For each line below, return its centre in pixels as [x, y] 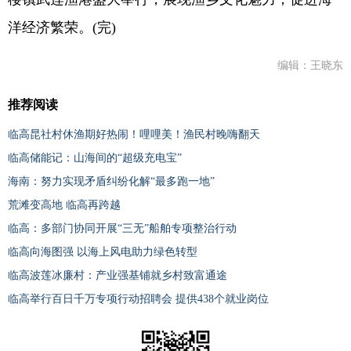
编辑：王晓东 [310, 66]
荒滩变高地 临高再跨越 [64, 205]
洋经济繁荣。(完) [62, 28]
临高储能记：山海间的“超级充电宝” [95, 158]
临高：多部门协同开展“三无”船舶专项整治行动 [122, 229]
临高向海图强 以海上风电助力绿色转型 [103, 252]
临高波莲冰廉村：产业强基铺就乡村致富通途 [118, 276]
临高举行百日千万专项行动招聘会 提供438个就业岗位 [138, 299]
